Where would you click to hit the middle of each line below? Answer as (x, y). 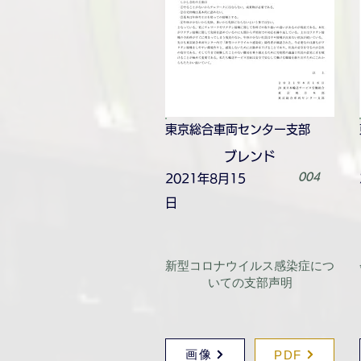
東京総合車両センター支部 (238, 129)
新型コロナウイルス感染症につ (250, 266)
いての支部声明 (250, 282)
